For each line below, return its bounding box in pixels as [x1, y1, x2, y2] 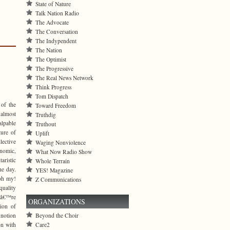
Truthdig [35, 111, 56, 119]
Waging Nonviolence [35, 139, 86, 146]
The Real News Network [35, 74, 93, 82]
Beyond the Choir [35, 212, 79, 219]
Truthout [35, 120, 56, 128]
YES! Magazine [35, 166, 73, 174]
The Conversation [35, 28, 78, 35]
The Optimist [35, 55, 66, 63]
